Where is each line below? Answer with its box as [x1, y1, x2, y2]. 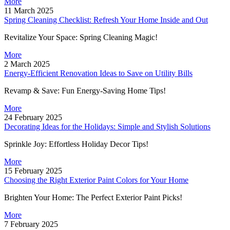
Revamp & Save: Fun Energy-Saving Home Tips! [4, 86, 166, 95]
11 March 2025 [4, 6, 53, 15]
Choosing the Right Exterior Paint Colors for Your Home [4, 175, 188, 184]
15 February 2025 [4, 166, 62, 175]
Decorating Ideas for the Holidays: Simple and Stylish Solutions [4, 122, 210, 131]
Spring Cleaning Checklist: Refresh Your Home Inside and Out [4, 15, 208, 24]
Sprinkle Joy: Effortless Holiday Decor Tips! [4, 139, 148, 148]
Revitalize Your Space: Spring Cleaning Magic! [4, 32, 158, 42]
